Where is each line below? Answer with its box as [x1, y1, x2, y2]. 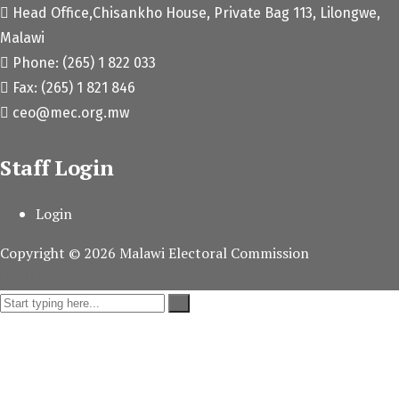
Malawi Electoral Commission [119, 242, 309, 263]
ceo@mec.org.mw [12, 103, 129, 121]
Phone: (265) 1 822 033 [12, 53, 156, 71]
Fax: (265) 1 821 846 [12, 78, 135, 96]
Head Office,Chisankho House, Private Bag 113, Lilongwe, [12, 4, 380, 21]
